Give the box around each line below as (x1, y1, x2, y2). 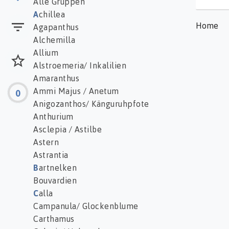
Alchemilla (33, 35, 75, 45)
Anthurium (33, 111, 74, 122)
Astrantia (33, 150, 68, 161)
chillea (38, 9, 65, 20)
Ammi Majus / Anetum (33, 86, 119, 97)
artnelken (38, 163, 77, 173)
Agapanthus (33, 22, 79, 33)
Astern (33, 137, 59, 148)
